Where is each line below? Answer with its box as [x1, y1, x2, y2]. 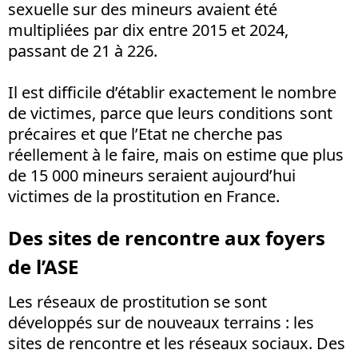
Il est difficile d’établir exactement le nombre [8, 81, 336, 103]
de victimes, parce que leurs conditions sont [8, 101, 332, 124]
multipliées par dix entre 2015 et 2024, [8, 18, 288, 41]
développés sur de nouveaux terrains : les [8, 311, 314, 333]
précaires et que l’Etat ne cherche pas [8, 122, 283, 145]
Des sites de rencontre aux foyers [8, 224, 325, 251]
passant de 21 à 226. [8, 39, 157, 62]
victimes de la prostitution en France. [8, 185, 280, 207]
